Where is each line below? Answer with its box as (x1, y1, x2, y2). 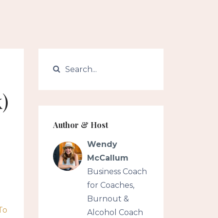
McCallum (87, 153, 128, 163)
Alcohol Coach (87, 208, 143, 217)
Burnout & (87, 194, 129, 203)
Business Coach (87, 167, 147, 176)
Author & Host (53, 120, 108, 130)
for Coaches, (87, 181, 134, 190)
